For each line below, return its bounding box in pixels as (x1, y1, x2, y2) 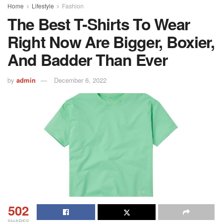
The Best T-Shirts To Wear (7, 12, 190, 35)
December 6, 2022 (54, 75, 107, 85)
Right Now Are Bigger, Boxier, (7, 30, 215, 53)
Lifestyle (32, 1, 54, 10)
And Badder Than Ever (7, 48, 167, 71)
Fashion (62, 1, 84, 10)
